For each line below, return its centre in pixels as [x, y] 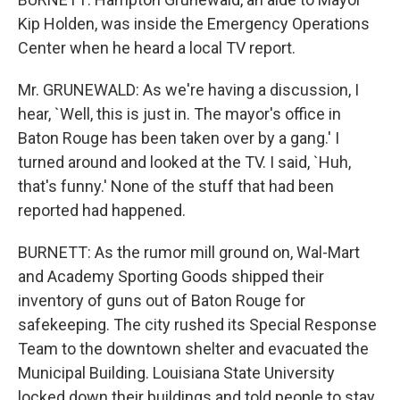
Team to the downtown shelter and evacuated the [193, 349]
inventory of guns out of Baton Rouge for [162, 300]
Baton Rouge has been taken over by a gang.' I [179, 138]
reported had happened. [102, 210]
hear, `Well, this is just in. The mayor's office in [179, 114]
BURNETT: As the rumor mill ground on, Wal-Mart [189, 252]
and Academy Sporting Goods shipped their [171, 276]
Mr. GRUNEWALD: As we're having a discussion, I [188, 90]
